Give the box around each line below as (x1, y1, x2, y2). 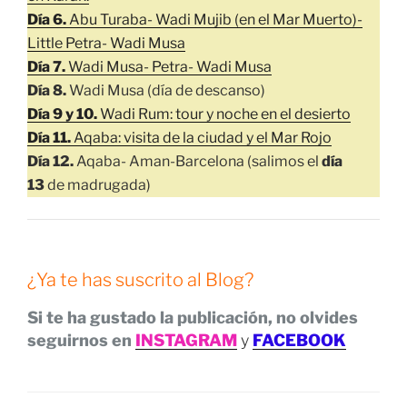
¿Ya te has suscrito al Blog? (27, 269, 253, 292)
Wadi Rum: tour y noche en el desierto (100, 104, 351, 123)
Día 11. (27, 128, 71, 146)
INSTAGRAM (135, 331, 237, 351)
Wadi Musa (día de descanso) (66, 81, 265, 99)
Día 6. (27, 10, 69, 28)
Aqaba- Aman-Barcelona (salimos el (74, 152, 322, 170)
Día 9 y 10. (27, 104, 97, 123)
